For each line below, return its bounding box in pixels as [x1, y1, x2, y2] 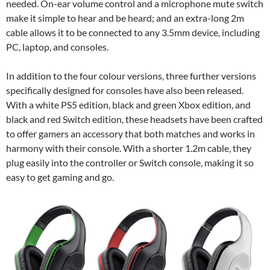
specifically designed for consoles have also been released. [6, 84, 243, 96]
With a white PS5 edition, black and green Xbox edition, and [6, 99, 251, 111]
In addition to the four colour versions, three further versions [6, 70, 256, 82]
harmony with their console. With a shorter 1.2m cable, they [6, 142, 251, 154]
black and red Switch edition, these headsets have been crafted [6, 113, 263, 125]
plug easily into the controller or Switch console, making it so [6, 157, 254, 169]
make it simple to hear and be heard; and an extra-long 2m [6, 12, 244, 24]
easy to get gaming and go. [6, 171, 114, 183]
